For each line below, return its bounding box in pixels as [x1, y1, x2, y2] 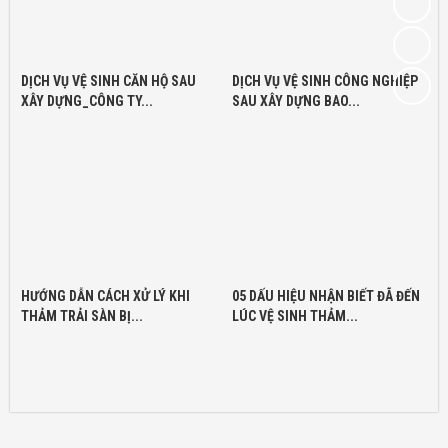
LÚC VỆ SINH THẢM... [232, 308, 358, 325]
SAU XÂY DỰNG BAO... [232, 93, 360, 110]
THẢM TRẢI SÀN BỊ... [21, 308, 143, 325]
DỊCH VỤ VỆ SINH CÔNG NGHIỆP [232, 73, 418, 90]
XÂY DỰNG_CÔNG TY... [21, 93, 153, 110]
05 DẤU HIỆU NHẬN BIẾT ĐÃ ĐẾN [232, 288, 420, 305]
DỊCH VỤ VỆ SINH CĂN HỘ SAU [21, 73, 196, 90]
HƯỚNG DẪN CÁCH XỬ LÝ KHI [21, 288, 190, 305]
